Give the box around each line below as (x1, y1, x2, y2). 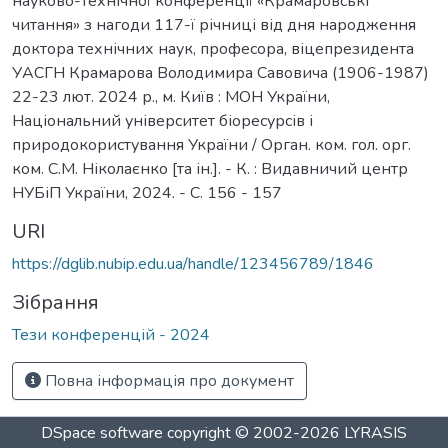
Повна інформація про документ (41, 369, 294, 392)
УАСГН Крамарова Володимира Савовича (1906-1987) (12, 61, 429, 84)
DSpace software (41, 422, 163, 444)
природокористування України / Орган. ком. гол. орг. (12, 133, 411, 156)
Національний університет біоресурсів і (12, 109, 313, 132)
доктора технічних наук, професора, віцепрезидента (12, 37, 414, 60)
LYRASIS (344, 422, 407, 444)
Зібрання (12, 288, 99, 316)
